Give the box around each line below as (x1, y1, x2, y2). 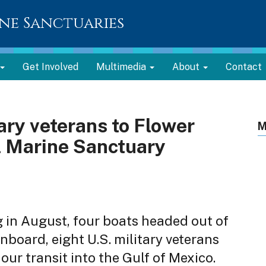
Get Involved (23, 61, 78, 72)
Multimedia (96, 61, 148, 72)
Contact (226, 61, 262, 72)
